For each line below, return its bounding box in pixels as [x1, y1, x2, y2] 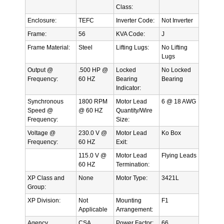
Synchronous [27, 97, 63, 105]
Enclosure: [27, 16, 56, 24]
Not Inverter [161, 16, 193, 24]
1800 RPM [78, 97, 107, 105]
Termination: [116, 160, 149, 168]
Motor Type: [116, 174, 147, 181]
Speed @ [27, 106, 53, 114]
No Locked [161, 66, 191, 73]
